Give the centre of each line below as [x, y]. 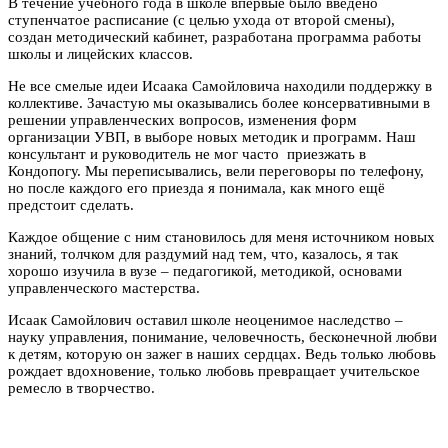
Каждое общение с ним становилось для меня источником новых [221, 237]
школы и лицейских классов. [100, 54]
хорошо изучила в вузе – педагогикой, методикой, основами [205, 271]
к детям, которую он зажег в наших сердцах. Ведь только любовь [222, 354]
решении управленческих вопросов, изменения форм [182, 120]
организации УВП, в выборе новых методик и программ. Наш [212, 137]
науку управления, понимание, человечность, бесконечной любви [222, 337]
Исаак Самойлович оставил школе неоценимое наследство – [205, 320]
